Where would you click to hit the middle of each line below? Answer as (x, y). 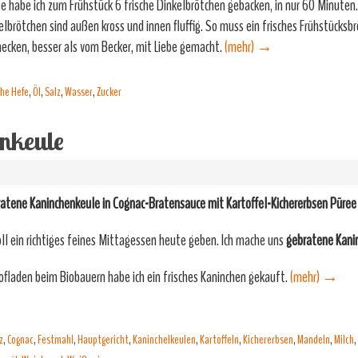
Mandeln (314, 340)
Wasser (79, 92)
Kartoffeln (219, 340)
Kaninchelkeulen (164, 340)
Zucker (109, 92)
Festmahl (56, 340)
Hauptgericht (103, 340)
